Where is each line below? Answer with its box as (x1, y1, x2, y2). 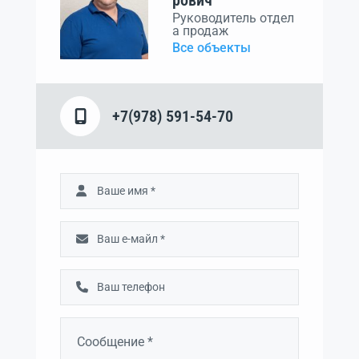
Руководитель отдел (172, 10, 294, 26)
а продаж (172, 22, 228, 38)
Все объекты (172, 39, 251, 55)
